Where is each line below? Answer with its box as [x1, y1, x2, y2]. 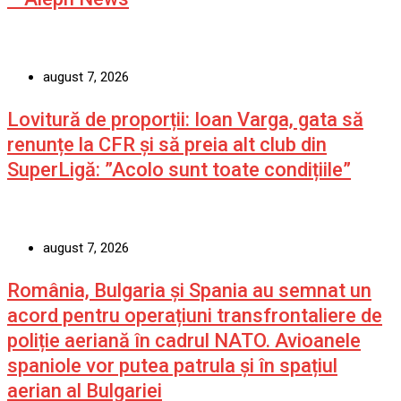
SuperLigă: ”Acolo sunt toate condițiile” [7, 158, 351, 181]
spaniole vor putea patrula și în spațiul [7, 354, 337, 377]
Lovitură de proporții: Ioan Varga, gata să [7, 107, 363, 131]
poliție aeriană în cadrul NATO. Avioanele [7, 328, 361, 352]
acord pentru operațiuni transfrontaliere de [7, 303, 382, 327]
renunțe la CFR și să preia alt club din [7, 132, 327, 156]
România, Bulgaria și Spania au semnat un [7, 278, 371, 302]
